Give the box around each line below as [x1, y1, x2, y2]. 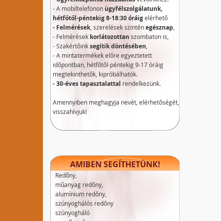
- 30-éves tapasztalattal [53, 79, 121, 88]
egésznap [146, 23, 173, 32]
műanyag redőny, [55, 181, 103, 188]
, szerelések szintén [90, 23, 146, 31]
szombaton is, [129, 33, 169, 40]
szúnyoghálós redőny [55, 199, 113, 207]
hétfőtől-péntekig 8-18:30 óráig [53, 14, 143, 22]
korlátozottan [90, 33, 129, 41]
